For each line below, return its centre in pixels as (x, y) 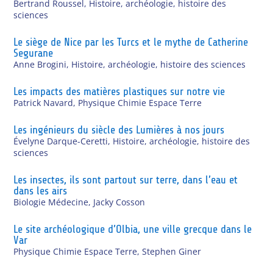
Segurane (34, 53)
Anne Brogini (40, 64)
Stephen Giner (172, 251)
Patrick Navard (44, 102)
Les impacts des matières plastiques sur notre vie (119, 91)
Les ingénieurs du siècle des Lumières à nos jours (119, 129)
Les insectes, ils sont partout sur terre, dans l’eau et (126, 179)
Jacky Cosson (119, 202)
